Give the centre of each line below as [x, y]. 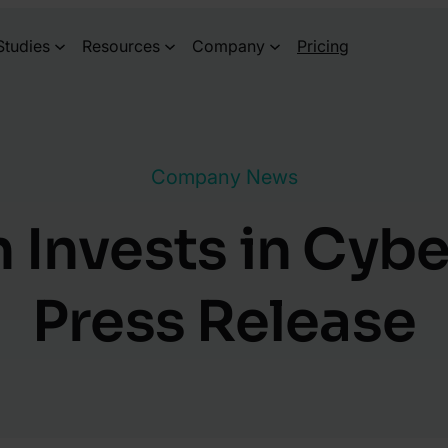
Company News [224, 177]
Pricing [323, 45]
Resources [121, 45]
